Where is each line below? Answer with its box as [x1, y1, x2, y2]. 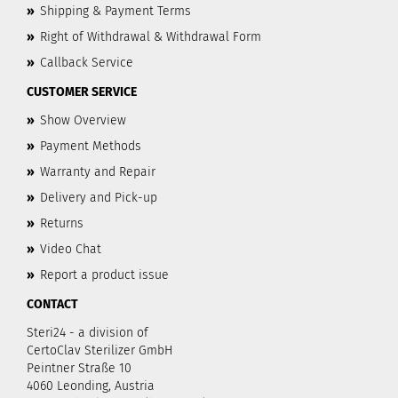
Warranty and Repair [40, 164, 155, 179]
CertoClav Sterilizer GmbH [27, 343, 172, 358]
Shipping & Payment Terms [40, 4, 191, 19]
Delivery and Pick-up [40, 190, 157, 205]
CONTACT [27, 297, 78, 312]
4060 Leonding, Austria [27, 378, 155, 394]
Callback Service [40, 55, 133, 70]
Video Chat [40, 242, 101, 257]
